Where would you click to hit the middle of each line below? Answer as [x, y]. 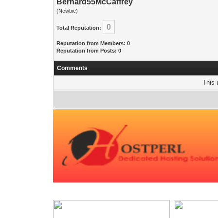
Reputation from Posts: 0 [89, 51]
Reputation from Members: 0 [93, 43]
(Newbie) [67, 11]
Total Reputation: [79, 28]
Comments [73, 68]
